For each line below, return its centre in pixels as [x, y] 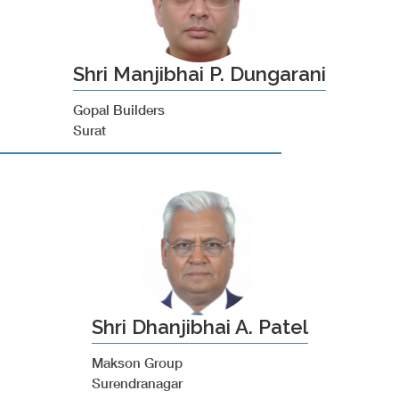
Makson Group [137, 362]
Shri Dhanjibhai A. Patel [199, 327]
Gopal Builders [119, 110]
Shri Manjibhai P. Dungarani [199, 74]
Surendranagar [137, 383]
